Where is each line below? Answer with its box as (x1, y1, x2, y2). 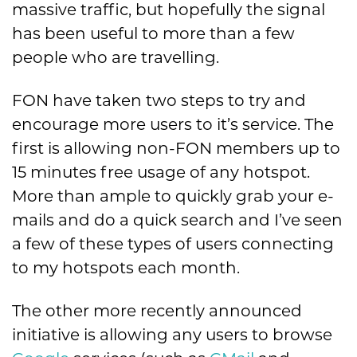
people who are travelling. (12, 48, 219, 68)
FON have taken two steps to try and (12, 91, 306, 111)
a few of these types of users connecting (12, 234, 334, 254)
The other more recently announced (12, 301, 302, 321)
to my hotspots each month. (12, 258, 240, 278)
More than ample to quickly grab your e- (12, 186, 334, 206)
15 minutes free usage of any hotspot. (12, 163, 310, 182)
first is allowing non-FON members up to (12, 139, 340, 159)
